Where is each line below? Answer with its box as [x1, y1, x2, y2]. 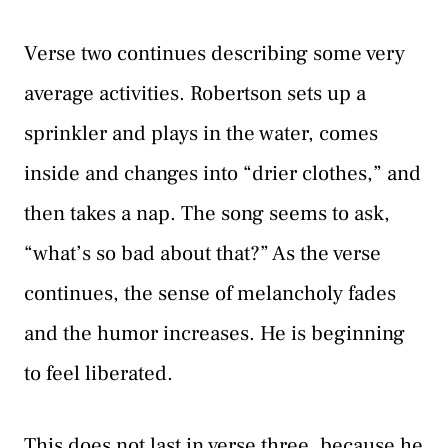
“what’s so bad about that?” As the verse [24, 240, 381, 268]
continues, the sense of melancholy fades [24, 280, 396, 308]
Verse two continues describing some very [24, 40, 405, 68]
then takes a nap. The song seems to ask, [24, 200, 390, 228]
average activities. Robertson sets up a [24, 80, 366, 108]
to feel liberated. [24, 360, 173, 388]
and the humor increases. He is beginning [24, 320, 405, 348]
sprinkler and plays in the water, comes [24, 120, 378, 148]
